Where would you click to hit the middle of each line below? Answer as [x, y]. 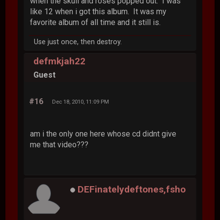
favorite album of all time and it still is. [96, 22]
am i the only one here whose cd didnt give [103, 134]
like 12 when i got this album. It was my [98, 11]
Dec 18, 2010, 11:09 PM [81, 101]
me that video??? [60, 144]
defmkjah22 [60, 61]
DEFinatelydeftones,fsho [132, 190]
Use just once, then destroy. [78, 42]
